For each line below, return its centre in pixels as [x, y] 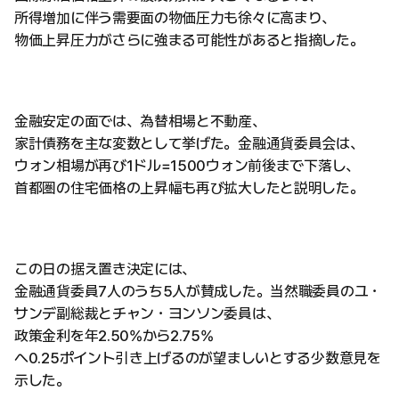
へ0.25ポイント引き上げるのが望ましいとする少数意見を [198, 358]
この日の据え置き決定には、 [106, 269]
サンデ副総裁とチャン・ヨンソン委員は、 [147, 313]
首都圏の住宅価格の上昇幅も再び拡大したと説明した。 [189, 188]
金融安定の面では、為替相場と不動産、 [140, 121]
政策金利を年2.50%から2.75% [114, 336]
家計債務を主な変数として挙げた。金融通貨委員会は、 [189, 143]
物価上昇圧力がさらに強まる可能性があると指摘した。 [189, 40]
